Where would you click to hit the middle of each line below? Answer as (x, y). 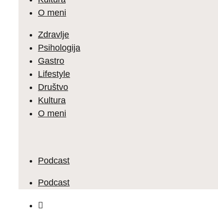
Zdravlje (54, 35)
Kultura (52, 100)
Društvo (53, 87)
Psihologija (59, 48)
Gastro (51, 61)
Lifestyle (54, 74)
